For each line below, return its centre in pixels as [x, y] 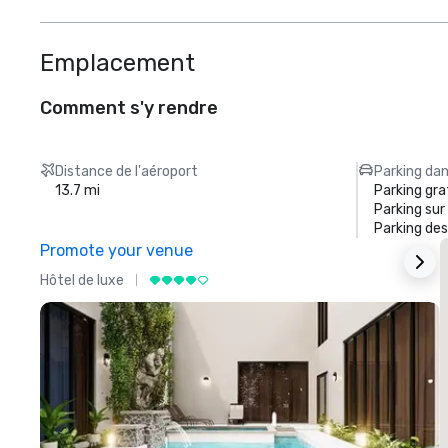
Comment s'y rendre [129, 108]
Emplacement [117, 63]
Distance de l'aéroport [127, 171]
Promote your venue [116, 250]
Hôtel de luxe [82, 280]
